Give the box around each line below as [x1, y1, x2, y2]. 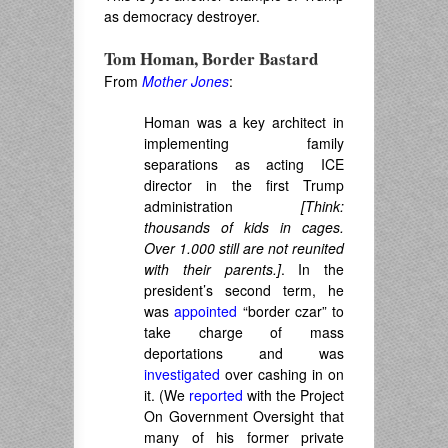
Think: [305, 196, 344, 217]
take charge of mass [144, 322, 344, 343]
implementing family [144, 133, 344, 154]
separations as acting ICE [144, 154, 344, 175]
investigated [144, 364, 220, 385]
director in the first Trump [144, 175, 344, 196]
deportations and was [144, 343, 344, 364]
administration [144, 196, 301, 217]
